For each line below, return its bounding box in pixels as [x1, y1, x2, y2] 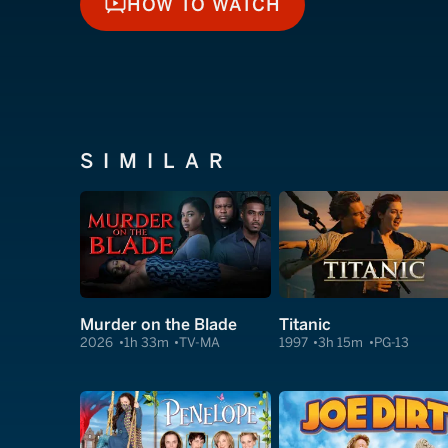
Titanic [278, 314, 331, 334]
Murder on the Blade [80, 314, 237, 334]
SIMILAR [80, 149, 233, 173]
